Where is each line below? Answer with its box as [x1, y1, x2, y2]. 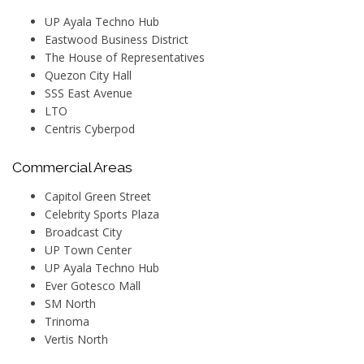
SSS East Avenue [45, 84, 132, 101]
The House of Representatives [45, 49, 205, 65]
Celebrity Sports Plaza [45, 206, 159, 222]
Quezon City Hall [45, 67, 132, 83]
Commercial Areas [12, 158, 132, 175]
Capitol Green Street [45, 188, 151, 204]
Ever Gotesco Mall [45, 277, 141, 293]
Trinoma [45, 313, 89, 329]
